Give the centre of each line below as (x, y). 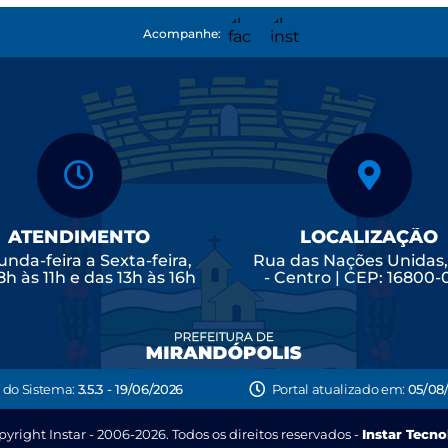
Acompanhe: (182, 33)
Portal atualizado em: (339, 388)
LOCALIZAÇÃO (369, 236)
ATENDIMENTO (79, 236)
